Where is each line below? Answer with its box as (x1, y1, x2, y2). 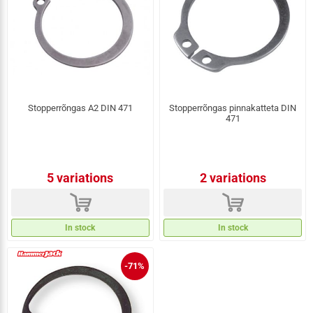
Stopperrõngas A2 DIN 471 (27, 103, 133, 113)
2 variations (199, 170, 266, 185)
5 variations (47, 170, 114, 185)
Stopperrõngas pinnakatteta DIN (169, 103, 297, 113)
